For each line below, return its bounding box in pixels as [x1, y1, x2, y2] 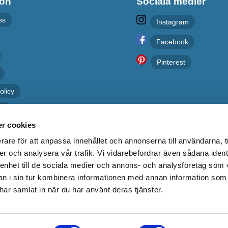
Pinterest [156, 58, 185, 67]
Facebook [156, 38, 188, 46]
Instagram [156, 18, 189, 26]
